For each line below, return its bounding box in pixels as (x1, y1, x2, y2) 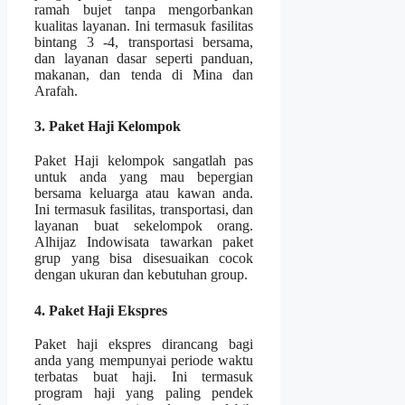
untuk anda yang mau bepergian (34, 169, 254, 185)
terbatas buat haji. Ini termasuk (34, 369, 254, 385)
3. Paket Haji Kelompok (34, 118, 181, 135)
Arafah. (34, 82, 78, 99)
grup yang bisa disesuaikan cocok (34, 250, 254, 267)
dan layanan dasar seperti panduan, (34, 50, 254, 66)
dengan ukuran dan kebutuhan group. (34, 267, 248, 283)
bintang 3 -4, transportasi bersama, (34, 33, 254, 50)
